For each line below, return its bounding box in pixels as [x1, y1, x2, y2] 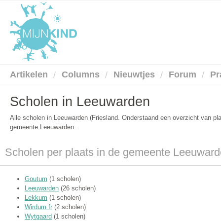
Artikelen [10, 70, 48, 79]
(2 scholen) [52, 203, 86, 211]
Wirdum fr [25, 203, 52, 211]
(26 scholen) [59, 184, 96, 192]
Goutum [25, 175, 47, 183]
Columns [62, 70, 100, 79]
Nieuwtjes [113, 70, 155, 79]
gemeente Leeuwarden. [10, 123, 76, 131]
